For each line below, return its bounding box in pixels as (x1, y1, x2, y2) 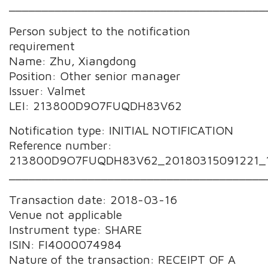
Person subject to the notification (9, 23, 191, 38)
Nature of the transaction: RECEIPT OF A (9, 252, 236, 266)
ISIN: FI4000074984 (9, 237, 122, 251)
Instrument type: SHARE (9, 222, 143, 236)
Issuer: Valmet (9, 83, 86, 98)
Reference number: (9, 138, 112, 152)
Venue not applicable (9, 207, 123, 221)
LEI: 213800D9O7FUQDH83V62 (9, 98, 182, 112)
